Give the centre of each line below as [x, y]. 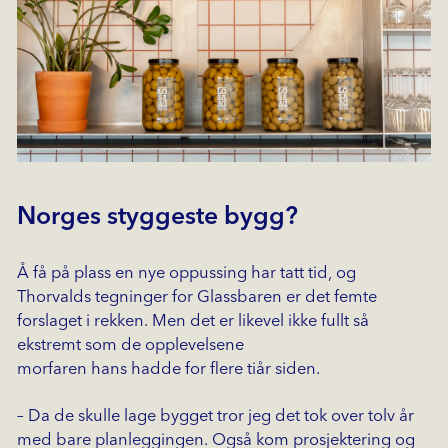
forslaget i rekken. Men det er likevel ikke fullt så [192, 321]
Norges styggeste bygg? [157, 218]
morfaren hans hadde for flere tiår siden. [168, 369]
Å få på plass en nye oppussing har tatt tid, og [186, 273]
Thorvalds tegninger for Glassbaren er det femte [196, 297]
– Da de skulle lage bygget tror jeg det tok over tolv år [215, 416]
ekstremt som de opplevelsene [130, 345]
